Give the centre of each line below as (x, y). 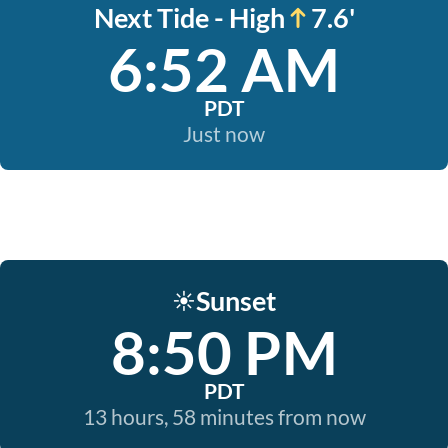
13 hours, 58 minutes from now (224, 416)
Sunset (236, 300)
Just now (224, 133)
